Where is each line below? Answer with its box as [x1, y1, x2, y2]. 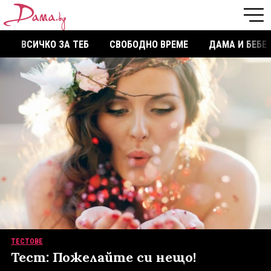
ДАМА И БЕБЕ [209, 39, 267, 50]
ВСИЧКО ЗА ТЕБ [21, 39, 89, 50]
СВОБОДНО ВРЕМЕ [109, 39, 188, 50]
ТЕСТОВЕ [10, 237, 43, 246]
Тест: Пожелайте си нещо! [10, 248, 196, 266]
